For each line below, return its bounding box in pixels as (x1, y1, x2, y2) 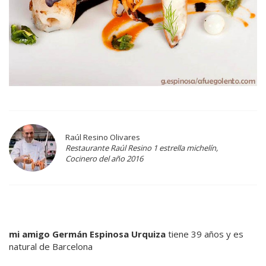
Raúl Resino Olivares (65, 132, 140, 143)
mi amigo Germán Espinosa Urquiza (9, 228, 166, 240)
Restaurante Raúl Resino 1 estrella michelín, (65, 142, 218, 154)
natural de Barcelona (9, 240, 93, 253)
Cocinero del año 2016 (65, 153, 143, 164)
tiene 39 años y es (166, 228, 243, 240)
